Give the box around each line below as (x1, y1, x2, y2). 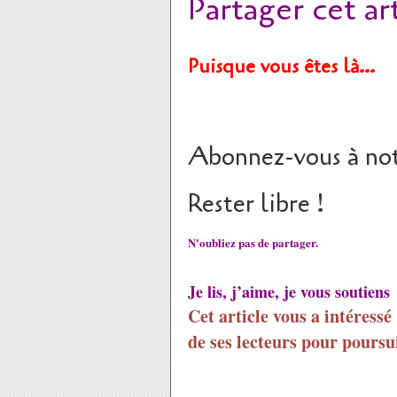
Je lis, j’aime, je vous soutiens (188, 280, 390, 303)
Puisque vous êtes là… (188, 53, 375, 80)
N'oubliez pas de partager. (188, 234, 318, 251)
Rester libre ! (188, 187, 324, 221)
